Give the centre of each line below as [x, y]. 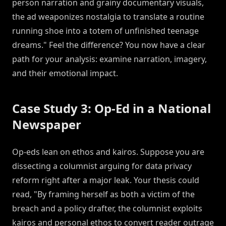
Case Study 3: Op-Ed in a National [111, 108]
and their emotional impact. [65, 73]
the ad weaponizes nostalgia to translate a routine [108, 17]
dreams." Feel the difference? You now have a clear [109, 45]
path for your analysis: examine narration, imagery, [109, 59]
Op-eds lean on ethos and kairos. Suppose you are [108, 152]
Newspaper [47, 125]
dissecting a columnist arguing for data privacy [102, 166]
